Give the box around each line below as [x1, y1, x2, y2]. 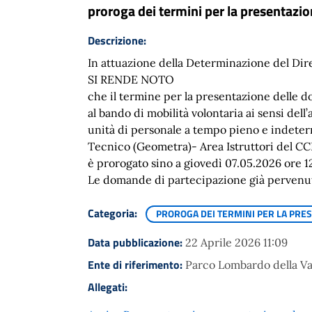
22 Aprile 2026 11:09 [185, 235, 288, 249]
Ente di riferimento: [88, 256, 185, 273]
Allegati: [88, 278, 127, 295]
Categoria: [88, 204, 140, 221]
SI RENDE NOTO [88, 72, 174, 86]
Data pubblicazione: [88, 233, 185, 251]
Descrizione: [88, 31, 146, 49]
